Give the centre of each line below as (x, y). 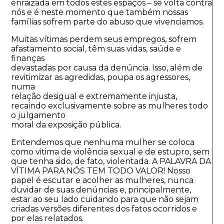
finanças (28, 58)
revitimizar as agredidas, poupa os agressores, (101, 77)
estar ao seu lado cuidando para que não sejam (105, 199)
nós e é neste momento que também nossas (100, 12)
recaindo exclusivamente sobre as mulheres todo (110, 106)
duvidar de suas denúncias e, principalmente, (101, 190)
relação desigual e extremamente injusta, (94, 96)
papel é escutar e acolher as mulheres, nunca (102, 180)
